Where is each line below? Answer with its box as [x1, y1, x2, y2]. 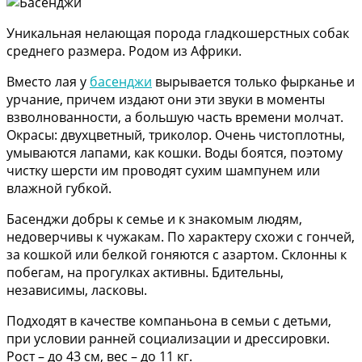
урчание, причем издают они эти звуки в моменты [6, 90, 325, 109]
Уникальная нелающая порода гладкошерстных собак [6, 24, 349, 43]
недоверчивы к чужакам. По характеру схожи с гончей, [6, 228, 355, 246]
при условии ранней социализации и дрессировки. [6, 330, 330, 348]
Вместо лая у [6, 73, 90, 91]
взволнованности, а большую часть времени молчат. [6, 108, 343, 127]
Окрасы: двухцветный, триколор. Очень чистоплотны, [6, 126, 345, 145]
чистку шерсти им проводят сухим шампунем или [6, 162, 320, 180]
